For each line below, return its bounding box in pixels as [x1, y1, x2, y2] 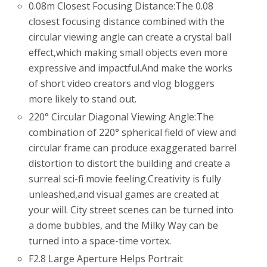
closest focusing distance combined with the [29, 14, 225, 28]
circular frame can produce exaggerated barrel [29, 141, 237, 154]
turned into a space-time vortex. [29, 234, 172, 247]
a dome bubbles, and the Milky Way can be [29, 218, 219, 232]
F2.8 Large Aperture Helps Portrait [29, 252, 184, 266]
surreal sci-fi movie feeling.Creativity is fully [29, 172, 222, 185]
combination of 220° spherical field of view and [29, 125, 237, 139]
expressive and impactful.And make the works [29, 61, 233, 74]
